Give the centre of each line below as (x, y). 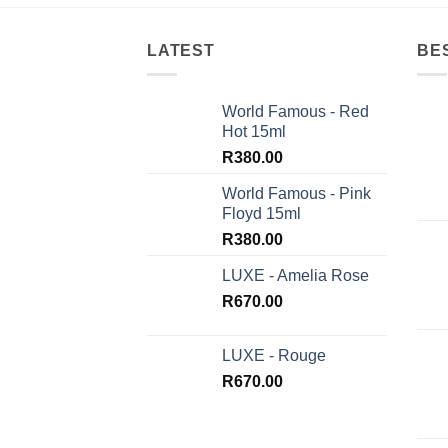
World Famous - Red (295, 112)
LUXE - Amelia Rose (295, 276)
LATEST (181, 50)
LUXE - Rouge (274, 356)
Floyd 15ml (261, 214)
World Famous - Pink (296, 194)
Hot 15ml (254, 132)
